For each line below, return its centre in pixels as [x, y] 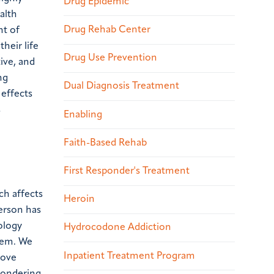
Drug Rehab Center [107, 30]
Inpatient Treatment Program [129, 256]
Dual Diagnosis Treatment [121, 87]
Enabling [83, 115]
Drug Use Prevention [110, 58]
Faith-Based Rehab [105, 143]
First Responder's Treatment [127, 171]
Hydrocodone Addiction [117, 228]
